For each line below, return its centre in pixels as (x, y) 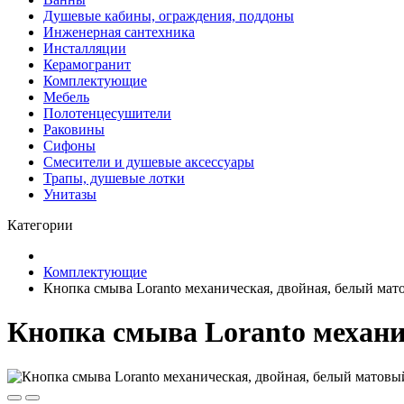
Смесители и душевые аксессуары (149, 162)
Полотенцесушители (107, 113)
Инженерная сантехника (119, 32)
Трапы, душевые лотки (114, 178)
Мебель (66, 97)
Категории (40, 225)
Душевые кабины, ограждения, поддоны (169, 16)
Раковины (74, 129)
